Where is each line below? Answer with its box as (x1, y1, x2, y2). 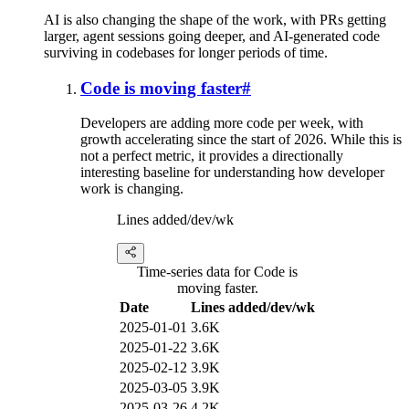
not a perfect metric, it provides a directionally (80, 148, 343, 164)
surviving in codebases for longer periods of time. (44, 44, 328, 60)
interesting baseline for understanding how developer (80, 164, 384, 181)
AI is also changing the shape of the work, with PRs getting (44, 11, 386, 27)
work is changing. (80, 181, 184, 197)
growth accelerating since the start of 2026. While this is (80, 131, 402, 148)
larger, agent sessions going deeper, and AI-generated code (44, 27, 380, 44)
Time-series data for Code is (137, 264, 298, 280)
